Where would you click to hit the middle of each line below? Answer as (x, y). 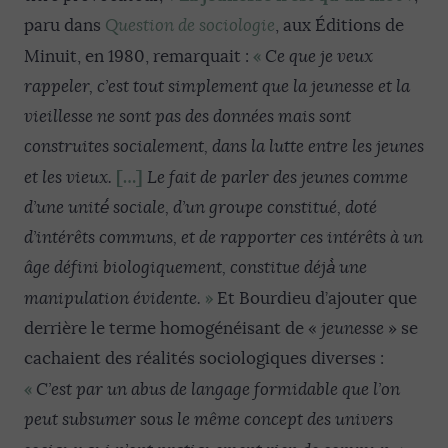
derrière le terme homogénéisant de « (172, 328)
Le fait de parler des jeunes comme (277, 177)
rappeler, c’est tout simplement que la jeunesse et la (217, 86)
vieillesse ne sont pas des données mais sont (187, 116)
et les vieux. (68, 177)
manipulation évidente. (112, 298)
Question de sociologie (190, 25)
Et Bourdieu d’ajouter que (315, 298)
